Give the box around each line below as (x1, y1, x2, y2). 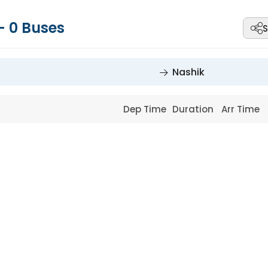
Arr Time (221, 103, 263, 115)
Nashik (172, 65, 205, 79)
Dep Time (123, 103, 169, 115)
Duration (172, 103, 216, 115)
